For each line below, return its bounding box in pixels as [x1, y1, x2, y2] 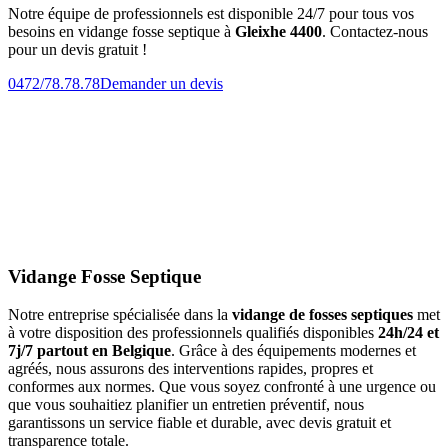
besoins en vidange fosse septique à [8, 22, 235, 40]
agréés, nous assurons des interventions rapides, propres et [8, 360, 373, 378]
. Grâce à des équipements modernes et [171, 342, 416, 360]
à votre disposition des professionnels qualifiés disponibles [8, 324, 378, 342]
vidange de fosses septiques [232, 306, 413, 324]
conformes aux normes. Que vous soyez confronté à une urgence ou [8, 378, 436, 396]
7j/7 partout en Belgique [8, 342, 171, 360]
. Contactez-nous [322, 22, 428, 40]
